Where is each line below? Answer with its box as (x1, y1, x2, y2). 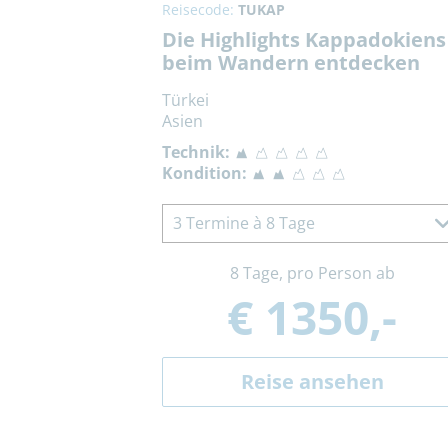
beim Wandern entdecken (162, 49, 420, 77)
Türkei (162, 89, 209, 112)
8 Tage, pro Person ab (229, 262, 395, 285)
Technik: (162, 141, 230, 164)
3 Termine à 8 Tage (173, 212, 315, 235)
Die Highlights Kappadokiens (162, 26, 446, 54)
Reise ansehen (240, 368, 384, 396)
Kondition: (162, 162, 247, 185)
